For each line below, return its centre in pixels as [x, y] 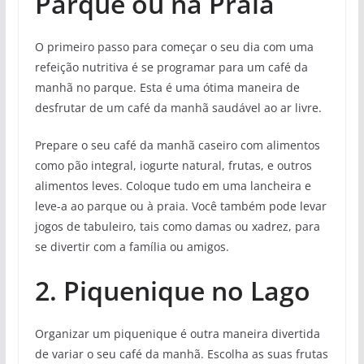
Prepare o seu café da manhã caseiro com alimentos [177, 145]
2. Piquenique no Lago [172, 290]
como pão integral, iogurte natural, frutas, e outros [173, 165]
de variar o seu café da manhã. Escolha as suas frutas [181, 353]
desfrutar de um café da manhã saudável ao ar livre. [178, 107]
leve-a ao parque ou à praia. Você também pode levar [180, 206]
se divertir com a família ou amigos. [132, 246]
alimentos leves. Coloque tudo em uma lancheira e [173, 185]
